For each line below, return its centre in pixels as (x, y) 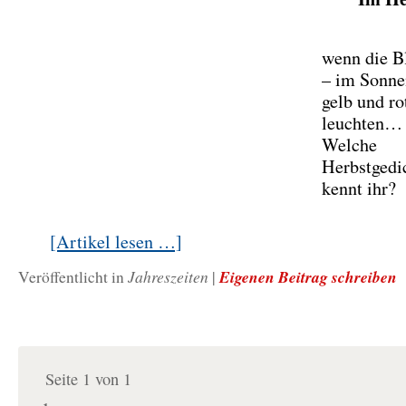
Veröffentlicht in (73, 277)
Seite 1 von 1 (88, 379)
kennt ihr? (359, 188)
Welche (349, 145)
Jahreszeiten (168, 276)
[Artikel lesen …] (116, 242)
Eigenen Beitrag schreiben (308, 277)
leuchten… (362, 123)
